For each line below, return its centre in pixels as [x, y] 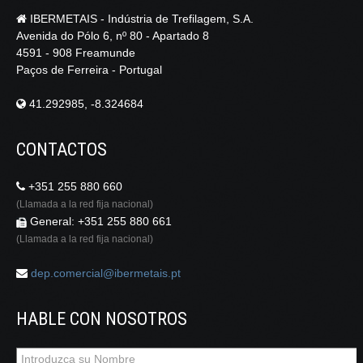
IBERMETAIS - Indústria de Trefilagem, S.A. [140, 19]
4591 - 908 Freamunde [76, 53]
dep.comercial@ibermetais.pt [106, 273]
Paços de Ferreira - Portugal [89, 70]
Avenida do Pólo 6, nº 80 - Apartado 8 [113, 36]
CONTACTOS [62, 150]
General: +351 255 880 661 [99, 222]
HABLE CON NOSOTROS [102, 319]
